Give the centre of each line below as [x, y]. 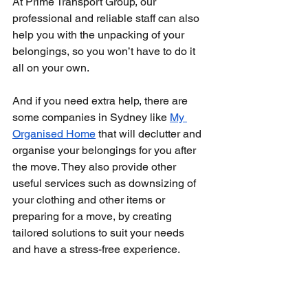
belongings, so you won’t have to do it [105, 51]
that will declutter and [150, 134]
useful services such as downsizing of [106, 183]
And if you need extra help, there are [101, 101]
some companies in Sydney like [91, 117]
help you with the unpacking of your [100, 35]
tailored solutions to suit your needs [100, 233]
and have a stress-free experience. [96, 249]
